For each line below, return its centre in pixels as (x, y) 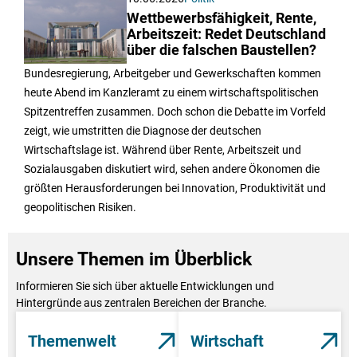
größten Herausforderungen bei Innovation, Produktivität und (175, 188)
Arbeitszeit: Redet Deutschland (227, 34)
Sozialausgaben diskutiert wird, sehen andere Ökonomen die (172, 169)
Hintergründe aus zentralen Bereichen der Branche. (141, 302)
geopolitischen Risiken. (80, 207)
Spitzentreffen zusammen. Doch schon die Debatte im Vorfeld (175, 111)
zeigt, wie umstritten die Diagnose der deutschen (143, 130)
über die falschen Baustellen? (222, 50)
